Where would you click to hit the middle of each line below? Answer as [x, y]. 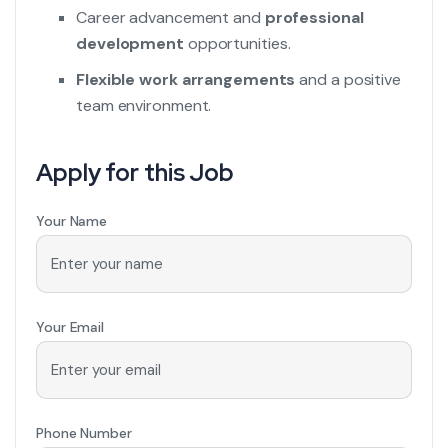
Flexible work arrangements [186, 79]
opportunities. [237, 43]
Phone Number [84, 433]
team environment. [144, 105]
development [130, 43]
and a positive [348, 79]
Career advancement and [170, 17]
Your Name [72, 221]
